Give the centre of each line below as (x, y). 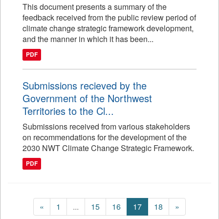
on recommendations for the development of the (105, 137)
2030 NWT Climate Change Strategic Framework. (108, 148)
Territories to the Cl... (68, 111)
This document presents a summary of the (95, 7)
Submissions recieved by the (85, 85)
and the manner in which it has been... (88, 39)
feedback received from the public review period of (109, 17)
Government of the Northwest (87, 98)
